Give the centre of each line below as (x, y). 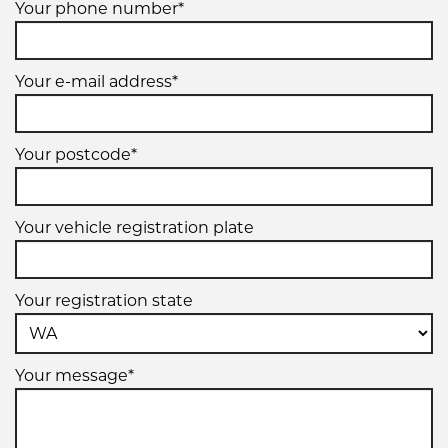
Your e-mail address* (96, 81)
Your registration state (104, 300)
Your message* (74, 375)
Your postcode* (76, 154)
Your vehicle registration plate (134, 227)
